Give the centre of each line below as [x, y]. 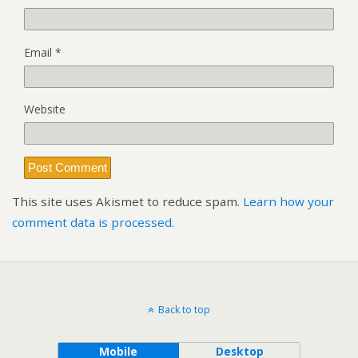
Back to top [184, 309]
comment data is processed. [93, 223]
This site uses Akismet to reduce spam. [127, 202]
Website [45, 109]
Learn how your [288, 202]
